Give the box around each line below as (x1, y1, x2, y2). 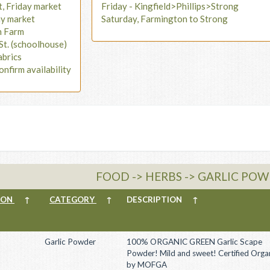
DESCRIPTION (127, 194, 187, 204)
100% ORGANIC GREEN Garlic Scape (127, 236, 262, 246)
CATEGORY (49, 194, 96, 204)
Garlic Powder (45, 236, 96, 246)
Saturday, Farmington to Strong (101, 13, 228, 24)
